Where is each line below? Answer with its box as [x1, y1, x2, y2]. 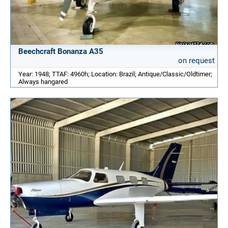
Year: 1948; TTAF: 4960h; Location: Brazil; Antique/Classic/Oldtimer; [18, 70, 212, 78]
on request [178, 56, 215, 66]
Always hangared [18, 78, 68, 86]
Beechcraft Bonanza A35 [18, 47, 103, 56]
